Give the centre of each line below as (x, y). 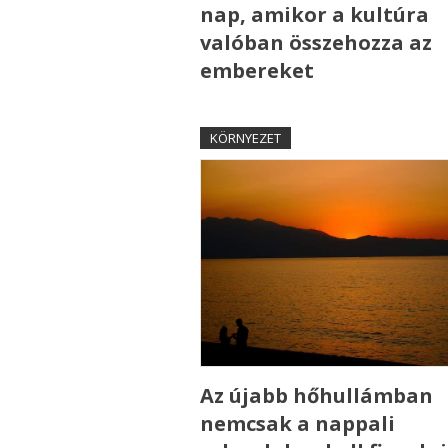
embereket (256, 71)
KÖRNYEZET (245, 138)
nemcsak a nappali (297, 423)
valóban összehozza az (315, 43)
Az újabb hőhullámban (316, 395)
